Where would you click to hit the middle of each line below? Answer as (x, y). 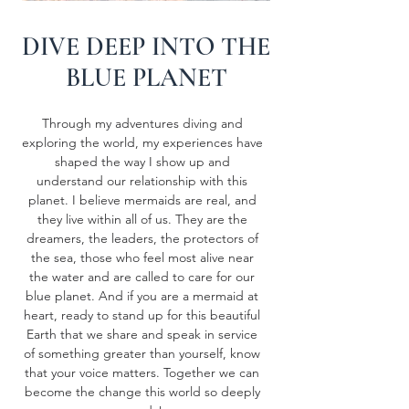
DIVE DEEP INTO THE (146, 47)
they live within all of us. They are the (142, 219)
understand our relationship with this (142, 181)
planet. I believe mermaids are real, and (142, 200)
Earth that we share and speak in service (142, 334)
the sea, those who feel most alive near (142, 257)
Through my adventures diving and (142, 123)
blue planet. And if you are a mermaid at (142, 296)
